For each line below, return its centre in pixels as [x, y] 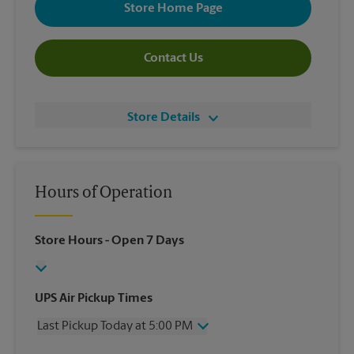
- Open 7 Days [143, 241]
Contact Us [173, 58]
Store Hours [69, 241]
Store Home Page [173, 8]
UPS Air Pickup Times [94, 299]
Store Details [164, 118]
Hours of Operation [104, 194]
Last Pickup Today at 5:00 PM [115, 327]
